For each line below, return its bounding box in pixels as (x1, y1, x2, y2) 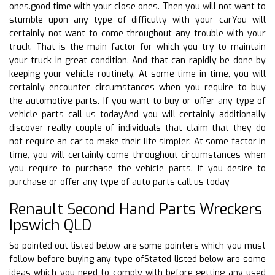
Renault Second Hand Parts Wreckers (9, 199, 262, 219)
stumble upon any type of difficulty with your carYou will (9, 14, 266, 26)
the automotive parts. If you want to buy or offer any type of (9, 95, 266, 107)
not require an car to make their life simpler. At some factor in (9, 135, 266, 147)
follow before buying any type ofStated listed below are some (9, 253, 266, 265)
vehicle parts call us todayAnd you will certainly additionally (9, 108, 266, 120)
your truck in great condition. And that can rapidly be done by (9, 54, 266, 66)
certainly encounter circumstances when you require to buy (9, 81, 266, 93)
